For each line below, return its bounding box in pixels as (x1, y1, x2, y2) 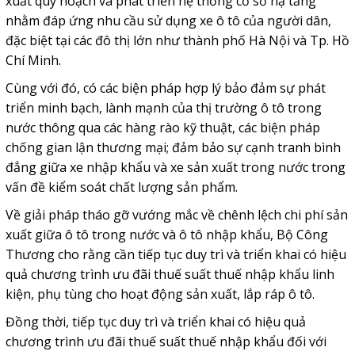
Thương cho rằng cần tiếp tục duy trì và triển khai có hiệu (5, 246, 346, 264)
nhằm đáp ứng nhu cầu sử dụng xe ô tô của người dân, (5, 12, 331, 30)
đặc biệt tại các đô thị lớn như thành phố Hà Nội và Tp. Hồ (5, 32, 349, 50)
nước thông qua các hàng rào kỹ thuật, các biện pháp (5, 119, 320, 137)
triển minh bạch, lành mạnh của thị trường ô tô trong (5, 99, 322, 117)
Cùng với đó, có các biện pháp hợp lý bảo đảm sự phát (5, 79, 326, 97)
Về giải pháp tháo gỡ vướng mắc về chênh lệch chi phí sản (5, 206, 348, 224)
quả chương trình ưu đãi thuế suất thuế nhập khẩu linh (5, 265, 334, 284)
